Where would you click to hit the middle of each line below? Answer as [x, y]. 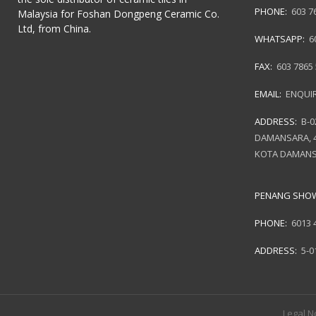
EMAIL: [269, 93]
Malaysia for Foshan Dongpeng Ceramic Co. [119, 14]
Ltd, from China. [54, 29]
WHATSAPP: [281, 38]
